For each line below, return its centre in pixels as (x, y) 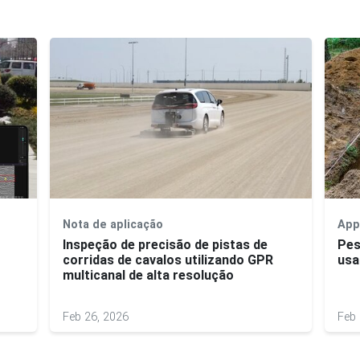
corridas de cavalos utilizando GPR (168, 260)
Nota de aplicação (113, 224)
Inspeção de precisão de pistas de (165, 244)
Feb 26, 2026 (96, 317)
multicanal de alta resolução (148, 275)
